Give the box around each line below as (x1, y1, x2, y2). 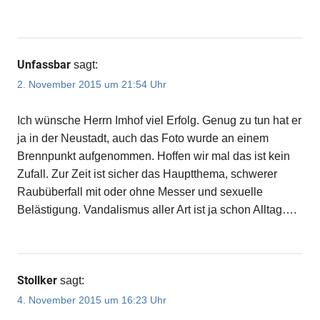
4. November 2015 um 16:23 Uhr (17, 294, 166, 306)
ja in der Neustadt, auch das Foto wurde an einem (17, 131, 269, 144)
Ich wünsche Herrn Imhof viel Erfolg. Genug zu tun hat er (17, 114, 301, 126)
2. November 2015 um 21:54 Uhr (17, 78, 166, 90)
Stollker (17, 273, 57, 287)
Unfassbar (17, 57, 71, 71)
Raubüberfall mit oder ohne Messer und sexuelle (17, 185, 263, 198)
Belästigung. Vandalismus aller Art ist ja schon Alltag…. (17, 203, 296, 216)
